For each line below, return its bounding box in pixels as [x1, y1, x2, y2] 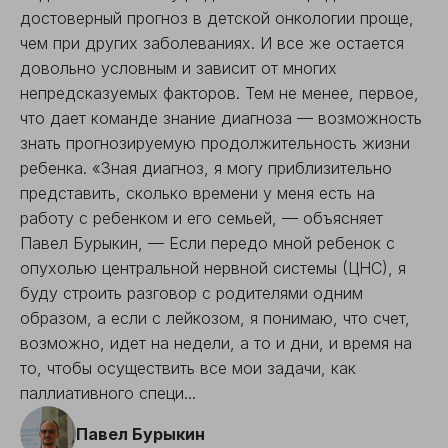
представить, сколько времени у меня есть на [20, 183, 375, 203]
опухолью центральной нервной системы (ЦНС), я [20, 258, 406, 278]
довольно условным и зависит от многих [20, 58, 337, 78]
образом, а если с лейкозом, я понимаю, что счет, [20, 308, 410, 328]
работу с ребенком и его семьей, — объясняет [20, 208, 383, 228]
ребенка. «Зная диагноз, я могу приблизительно [20, 158, 392, 178]
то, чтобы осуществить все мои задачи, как [20, 358, 356, 378]
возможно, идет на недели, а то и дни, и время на [20, 333, 412, 353]
